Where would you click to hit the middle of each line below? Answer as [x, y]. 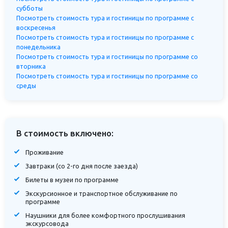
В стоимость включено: [65, 133]
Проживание [44, 152]
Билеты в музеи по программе [72, 180]
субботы [30, 8]
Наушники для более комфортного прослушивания [105, 216]
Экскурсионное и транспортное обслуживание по [101, 194]
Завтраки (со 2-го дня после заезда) [81, 166]
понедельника [39, 47]
